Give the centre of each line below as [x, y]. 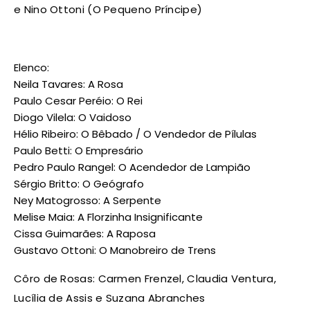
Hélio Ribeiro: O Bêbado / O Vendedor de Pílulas [135, 134]
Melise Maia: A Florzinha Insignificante [108, 217]
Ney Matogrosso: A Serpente [88, 201]
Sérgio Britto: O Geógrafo [79, 184]
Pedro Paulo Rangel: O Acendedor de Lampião [132, 167]
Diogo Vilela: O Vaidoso [73, 118]
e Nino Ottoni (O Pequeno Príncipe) [108, 10]
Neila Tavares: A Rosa [69, 84]
